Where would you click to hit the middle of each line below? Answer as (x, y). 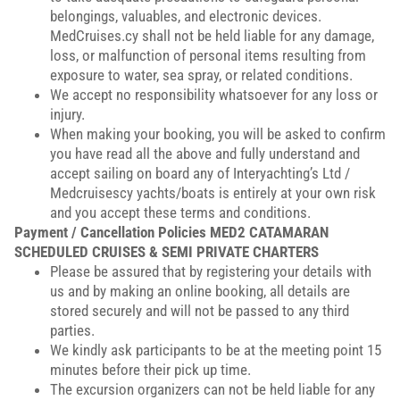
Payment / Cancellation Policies (110, 232)
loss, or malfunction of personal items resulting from (208, 55)
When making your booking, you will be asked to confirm (218, 134)
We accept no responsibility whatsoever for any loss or (214, 95)
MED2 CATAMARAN (269, 232)
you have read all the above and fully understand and (205, 154)
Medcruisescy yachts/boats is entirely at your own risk (213, 193)
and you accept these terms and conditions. (180, 212)
